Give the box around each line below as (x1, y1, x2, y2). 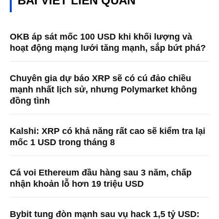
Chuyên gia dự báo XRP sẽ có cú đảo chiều (10, 73, 191, 83)
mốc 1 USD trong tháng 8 (10, 137, 115, 147)
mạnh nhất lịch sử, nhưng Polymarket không (10, 84, 197, 94)
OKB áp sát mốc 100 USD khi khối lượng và (10, 31, 192, 42)
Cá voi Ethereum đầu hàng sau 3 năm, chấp (10, 167, 192, 177)
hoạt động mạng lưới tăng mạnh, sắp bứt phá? (10, 43, 206, 53)
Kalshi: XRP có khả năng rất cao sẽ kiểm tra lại (10, 126, 205, 136)
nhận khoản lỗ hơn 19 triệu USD (10, 178, 144, 189)
